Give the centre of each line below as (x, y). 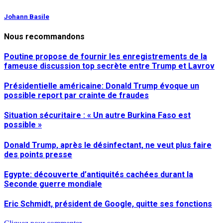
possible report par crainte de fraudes (76, 96)
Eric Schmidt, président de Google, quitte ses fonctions (108, 204)
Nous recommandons (44, 36)
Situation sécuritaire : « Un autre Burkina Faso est (97, 115)
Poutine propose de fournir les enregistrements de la (106, 56)
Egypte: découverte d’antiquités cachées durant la (99, 174)
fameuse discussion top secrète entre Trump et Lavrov (109, 66)
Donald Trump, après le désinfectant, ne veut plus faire (108, 145)
